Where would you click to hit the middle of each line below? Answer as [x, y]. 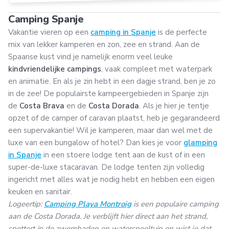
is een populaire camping [175, 204]
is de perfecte [181, 32]
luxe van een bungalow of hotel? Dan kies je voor [96, 143]
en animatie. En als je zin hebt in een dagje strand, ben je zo [112, 82]
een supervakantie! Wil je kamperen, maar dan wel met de [110, 131]
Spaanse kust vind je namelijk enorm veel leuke [90, 57]
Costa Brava [42, 106]
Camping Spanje [46, 19]
